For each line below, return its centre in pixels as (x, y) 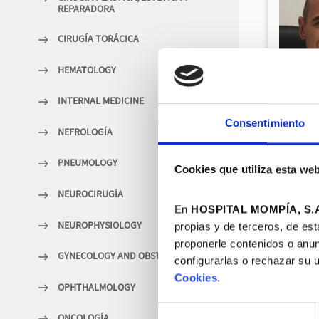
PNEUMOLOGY (88, 163)
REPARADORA (86, 8)
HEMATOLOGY (87, 69)
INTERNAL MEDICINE (101, 101)
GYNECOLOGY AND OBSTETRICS (124, 256)
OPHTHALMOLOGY (96, 287)
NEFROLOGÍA (85, 131)
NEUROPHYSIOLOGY (100, 225)
